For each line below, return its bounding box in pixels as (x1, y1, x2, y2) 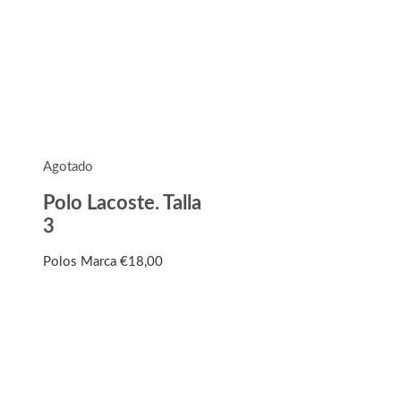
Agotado (43, 159, 93, 174)
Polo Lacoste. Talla (43, 192, 201, 213)
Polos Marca (43, 254, 120, 269)
